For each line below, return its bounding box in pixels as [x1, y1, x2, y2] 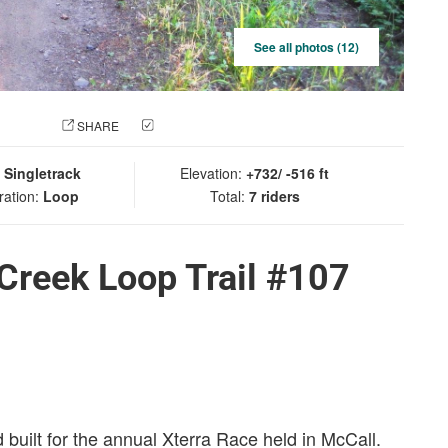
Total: [209, 186, 249, 206]
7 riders [248, 186, 300, 206]
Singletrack [4, 163, 81, 183]
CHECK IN [157, 117, 215, 134]
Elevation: [180, 163, 246, 183]
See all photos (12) [254, 38, 359, 56]
